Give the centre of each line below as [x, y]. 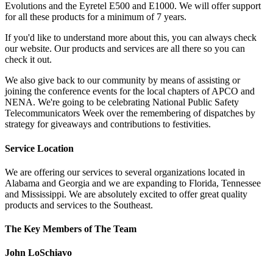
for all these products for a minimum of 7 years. [96, 17]
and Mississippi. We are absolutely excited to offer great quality [126, 194]
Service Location [39, 148]
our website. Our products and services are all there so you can [125, 49]
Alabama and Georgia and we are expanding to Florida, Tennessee [133, 183]
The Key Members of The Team [71, 229]
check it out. [28, 60]
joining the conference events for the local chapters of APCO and [130, 91]
